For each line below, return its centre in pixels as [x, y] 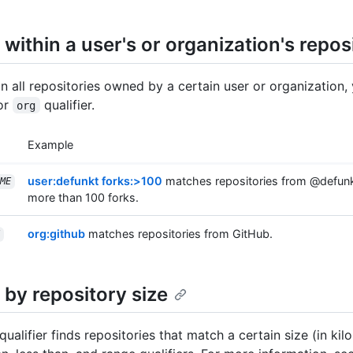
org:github [56, 233]
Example [50, 144]
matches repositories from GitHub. [179, 233]
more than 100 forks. [83, 197]
